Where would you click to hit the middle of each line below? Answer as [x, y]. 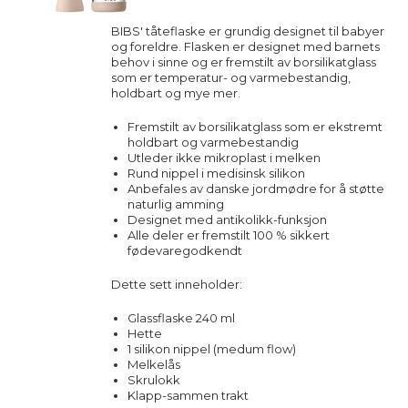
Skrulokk [153, 380]
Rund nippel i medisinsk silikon [216, 173]
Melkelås [153, 364]
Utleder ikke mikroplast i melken [224, 158]
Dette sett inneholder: [177, 284]
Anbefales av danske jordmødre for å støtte [255, 189]
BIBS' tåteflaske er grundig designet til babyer [248, 31]
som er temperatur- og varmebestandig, [231, 77]
